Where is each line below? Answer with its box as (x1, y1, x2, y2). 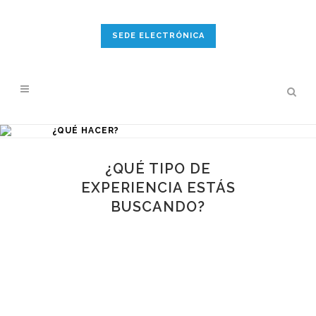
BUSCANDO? (111, 198, 205, 215)
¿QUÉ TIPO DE (105, 160, 211, 177)
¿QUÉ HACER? (52, 126, 119, 135)
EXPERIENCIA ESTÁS (80, 179, 236, 196)
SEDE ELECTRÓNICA (111, 31, 205, 40)
